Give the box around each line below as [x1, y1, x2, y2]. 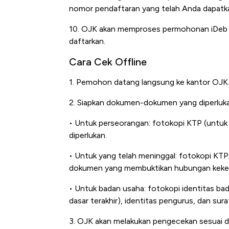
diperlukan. [69, 130, 107, 141]
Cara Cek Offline [69, 56, 147, 68]
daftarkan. [69, 36, 105, 47]
